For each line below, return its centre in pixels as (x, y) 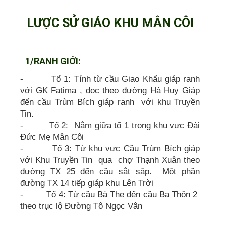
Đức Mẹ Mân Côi (52, 137)
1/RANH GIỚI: (53, 61)
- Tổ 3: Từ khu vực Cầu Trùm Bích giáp (110, 148)
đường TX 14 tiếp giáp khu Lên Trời (87, 183)
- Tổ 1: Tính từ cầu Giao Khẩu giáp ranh (110, 79)
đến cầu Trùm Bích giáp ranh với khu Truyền (110, 102)
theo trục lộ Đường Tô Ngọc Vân (81, 206)
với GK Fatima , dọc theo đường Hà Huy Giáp (110, 90)
